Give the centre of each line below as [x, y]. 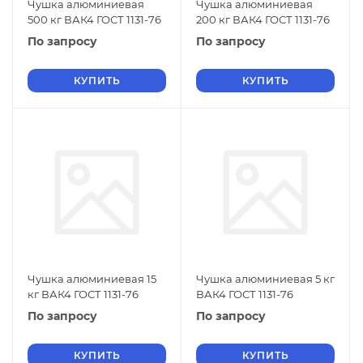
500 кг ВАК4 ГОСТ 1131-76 [94, 19]
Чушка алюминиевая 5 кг [265, 279]
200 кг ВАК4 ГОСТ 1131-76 [263, 19]
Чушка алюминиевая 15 [92, 279]
